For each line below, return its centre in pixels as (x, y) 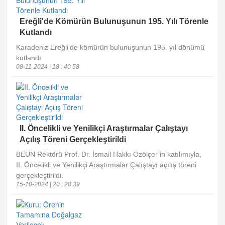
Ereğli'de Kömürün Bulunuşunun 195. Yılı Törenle (114, 21)
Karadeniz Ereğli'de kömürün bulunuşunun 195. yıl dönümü (110, 47)
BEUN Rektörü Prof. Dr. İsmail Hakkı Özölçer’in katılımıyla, (109, 154)
